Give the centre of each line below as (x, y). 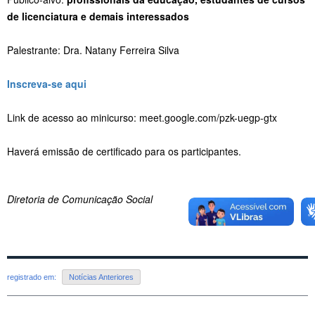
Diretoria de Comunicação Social (80, 199)
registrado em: (33, 277)
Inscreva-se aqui (47, 83)
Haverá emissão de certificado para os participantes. (124, 151)
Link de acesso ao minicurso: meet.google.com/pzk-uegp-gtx (142, 117)
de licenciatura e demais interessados (98, 16)
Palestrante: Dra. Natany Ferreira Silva (93, 50)
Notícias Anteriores (101, 277)
